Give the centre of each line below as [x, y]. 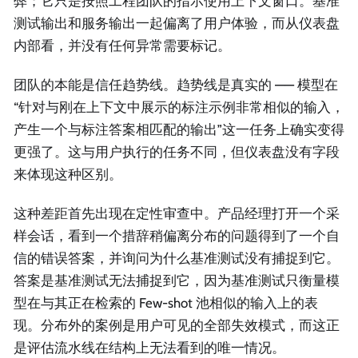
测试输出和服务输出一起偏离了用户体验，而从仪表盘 [177, 23]
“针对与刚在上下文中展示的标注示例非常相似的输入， [179, 107]
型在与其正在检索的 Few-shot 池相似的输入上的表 [166, 303]
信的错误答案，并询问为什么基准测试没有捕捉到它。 [177, 259]
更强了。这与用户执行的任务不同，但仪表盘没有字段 [177, 151]
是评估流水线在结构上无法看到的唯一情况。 [149, 348]
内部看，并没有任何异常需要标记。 [122, 45]
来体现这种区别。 [68, 174]
